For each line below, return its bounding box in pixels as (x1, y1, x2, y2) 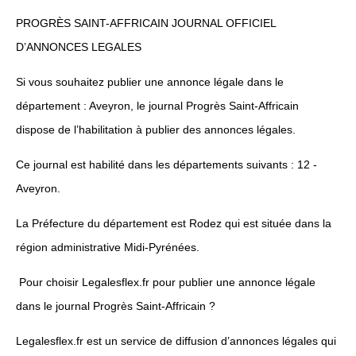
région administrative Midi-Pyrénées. (16, 241, 199, 254)
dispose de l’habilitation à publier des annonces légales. (16, 123, 296, 137)
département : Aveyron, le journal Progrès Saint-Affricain (16, 99, 299, 113)
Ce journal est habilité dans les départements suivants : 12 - (16, 158, 317, 172)
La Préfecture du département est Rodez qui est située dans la (16, 217, 331, 230)
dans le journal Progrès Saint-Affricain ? (16, 300, 215, 313)
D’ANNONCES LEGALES (16, 41, 141, 54)
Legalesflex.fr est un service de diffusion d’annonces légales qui (16, 335, 336, 348)
